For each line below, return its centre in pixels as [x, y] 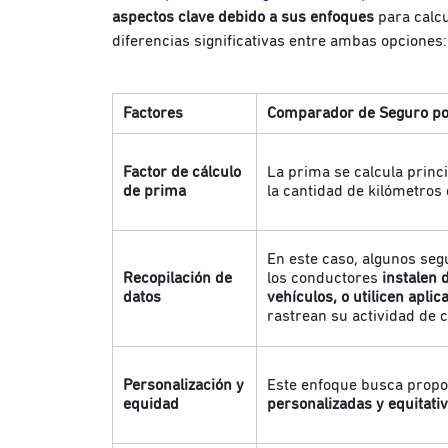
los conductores [324, 277]
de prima [154, 190]
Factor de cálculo [182, 171]
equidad [151, 403]
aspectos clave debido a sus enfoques [245, 16]
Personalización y [183, 384]
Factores [153, 112]
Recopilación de [177, 277]
